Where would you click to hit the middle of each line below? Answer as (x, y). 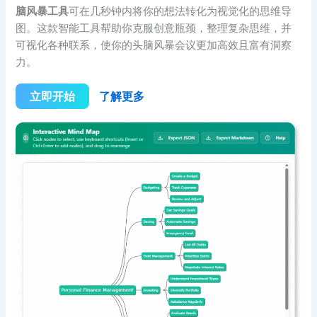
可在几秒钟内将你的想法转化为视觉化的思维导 (180, 11)
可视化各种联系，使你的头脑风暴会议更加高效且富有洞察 (154, 45)
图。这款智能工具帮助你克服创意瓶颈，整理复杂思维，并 (154, 28)
